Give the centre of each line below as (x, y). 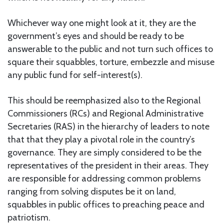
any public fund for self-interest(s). (75, 75)
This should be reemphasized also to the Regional (104, 101)
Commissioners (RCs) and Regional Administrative (105, 114)
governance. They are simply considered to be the (104, 153)
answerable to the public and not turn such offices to (110, 49)
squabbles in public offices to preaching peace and (106, 205)
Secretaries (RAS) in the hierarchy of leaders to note (108, 127)
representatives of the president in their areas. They (108, 166)
